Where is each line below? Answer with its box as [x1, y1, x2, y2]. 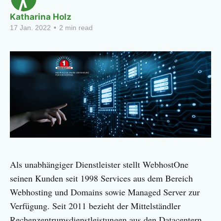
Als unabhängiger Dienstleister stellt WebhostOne [10, 158, 188, 170]
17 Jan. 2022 [10, 24, 51, 32]
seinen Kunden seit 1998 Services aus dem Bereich [10, 172, 193, 184]
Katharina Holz [10, 12, 72, 22]
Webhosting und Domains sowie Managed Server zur [10, 185, 200, 198]
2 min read [57, 24, 93, 32]
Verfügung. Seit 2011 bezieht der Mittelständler [10, 199, 181, 212]
